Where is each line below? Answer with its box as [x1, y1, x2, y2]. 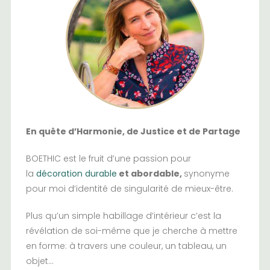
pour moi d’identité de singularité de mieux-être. [25, 182, 233, 195]
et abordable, [116, 167, 184, 180]
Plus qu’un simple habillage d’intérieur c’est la [25, 209, 221, 222]
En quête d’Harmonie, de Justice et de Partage [25, 125, 240, 137]
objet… [25, 254, 54, 267]
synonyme [183, 167, 230, 180]
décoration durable [36, 167, 117, 180]
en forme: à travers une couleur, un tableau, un [25, 239, 227, 252]
